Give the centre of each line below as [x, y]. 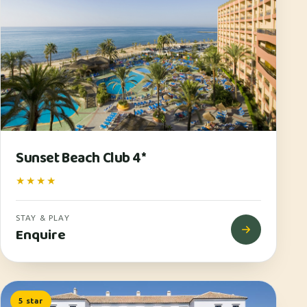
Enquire [41, 236]
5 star [31, 301]
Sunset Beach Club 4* [81, 159]
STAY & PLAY [43, 218]
